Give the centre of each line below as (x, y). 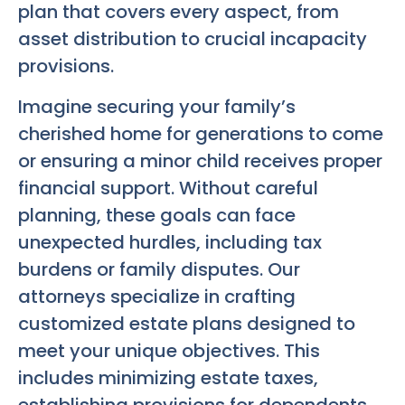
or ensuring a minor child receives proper (200, 160)
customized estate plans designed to (187, 323)
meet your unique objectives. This (169, 350)
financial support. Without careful (168, 188)
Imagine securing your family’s (157, 106)
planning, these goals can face (157, 215)
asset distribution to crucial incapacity (193, 39)
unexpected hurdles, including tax (170, 242)
